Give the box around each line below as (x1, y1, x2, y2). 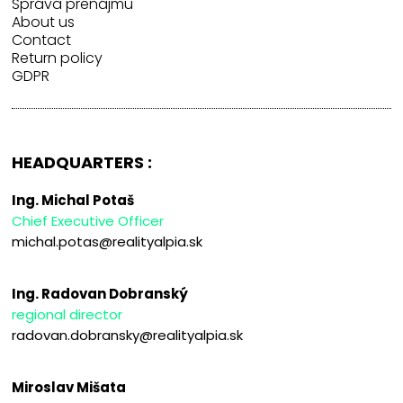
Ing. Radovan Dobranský (12, 283, 189, 303)
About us (12, 11, 76, 32)
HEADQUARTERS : (12, 150, 153, 174)
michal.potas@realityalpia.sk (12, 231, 203, 251)
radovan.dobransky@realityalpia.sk (12, 325, 244, 345)
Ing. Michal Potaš (12, 190, 135, 210)
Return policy (12, 47, 103, 68)
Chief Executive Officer (12, 210, 165, 230)
